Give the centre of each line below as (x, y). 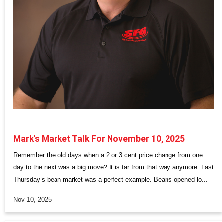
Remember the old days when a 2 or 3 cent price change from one (108, 155)
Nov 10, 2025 (32, 200)
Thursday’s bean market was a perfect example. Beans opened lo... (111, 180)
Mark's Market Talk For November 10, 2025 (99, 139)
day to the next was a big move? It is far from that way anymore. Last (113, 167)
